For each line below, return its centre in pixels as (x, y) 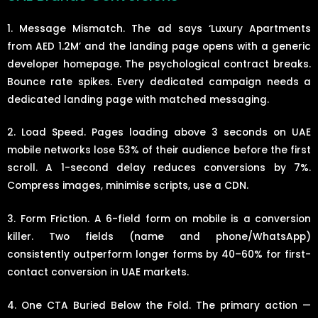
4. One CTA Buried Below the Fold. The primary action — (159, 306)
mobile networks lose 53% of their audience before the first (159, 150)
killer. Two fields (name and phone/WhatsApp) (159, 237)
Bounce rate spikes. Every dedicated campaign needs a (159, 82)
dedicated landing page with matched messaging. (138, 99)
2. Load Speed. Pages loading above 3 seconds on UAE (159, 133)
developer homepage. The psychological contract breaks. (159, 64)
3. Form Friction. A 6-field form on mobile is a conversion (159, 219)
